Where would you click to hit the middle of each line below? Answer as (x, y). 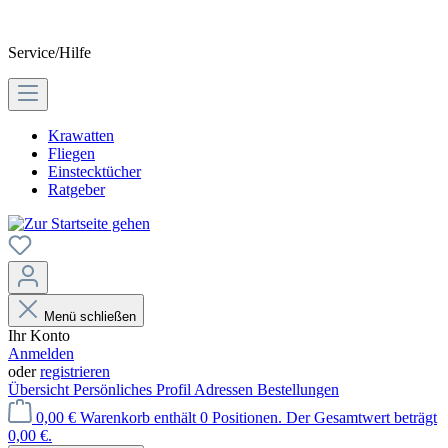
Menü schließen (88, 316)
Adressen (225, 389)
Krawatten (81, 135)
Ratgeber (76, 189)
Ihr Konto (39, 335)
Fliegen (71, 153)
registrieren (75, 371)
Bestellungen (298, 389)
